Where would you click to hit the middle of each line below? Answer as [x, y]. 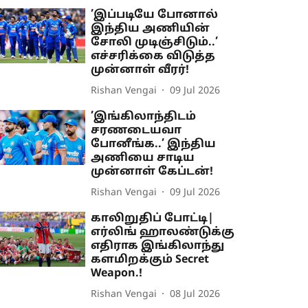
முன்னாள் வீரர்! [140, 70]
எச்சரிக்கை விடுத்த [153, 57]
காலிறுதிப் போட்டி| [153, 219]
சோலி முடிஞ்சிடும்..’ [155, 43]
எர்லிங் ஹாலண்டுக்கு [163, 233]
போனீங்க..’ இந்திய [154, 145]
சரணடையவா [136, 131]
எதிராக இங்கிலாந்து [158, 246]
